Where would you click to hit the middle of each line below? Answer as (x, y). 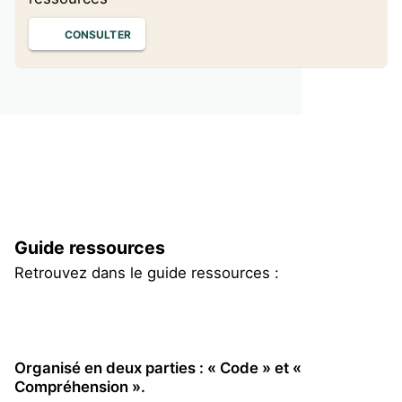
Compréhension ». (80, 387)
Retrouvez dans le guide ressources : (147, 273)
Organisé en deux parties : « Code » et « (158, 368)
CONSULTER (98, 34)
